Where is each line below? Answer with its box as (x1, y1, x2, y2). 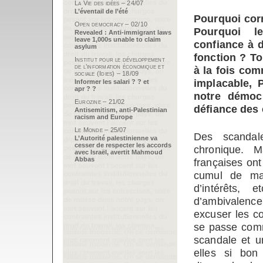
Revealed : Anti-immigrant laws (75, 29, 171, 36)
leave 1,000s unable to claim (75, 36, 161, 43)
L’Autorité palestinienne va (75, 134, 157, 141)
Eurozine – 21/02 (75, 98, 125, 105)
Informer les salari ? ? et (75, 78, 149, 85)
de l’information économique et (75, 63, 164, 70)
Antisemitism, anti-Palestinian (75, 106, 167, 113)
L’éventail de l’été (75, 8, 128, 15)
